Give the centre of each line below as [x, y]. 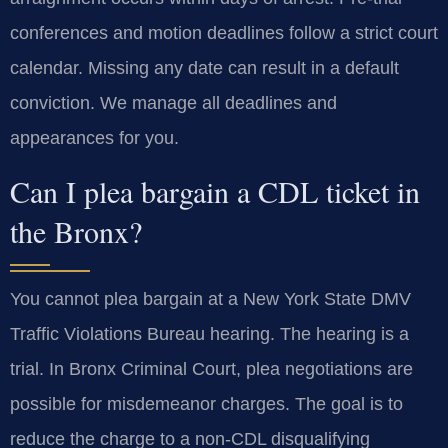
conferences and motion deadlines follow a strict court [224, 33]
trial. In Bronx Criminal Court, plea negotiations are [211, 368]
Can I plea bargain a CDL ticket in [215, 190]
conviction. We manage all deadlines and [173, 103]
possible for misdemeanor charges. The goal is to [206, 403]
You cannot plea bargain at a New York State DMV [210, 298]
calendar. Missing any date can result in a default [204, 68]
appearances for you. [94, 138]
